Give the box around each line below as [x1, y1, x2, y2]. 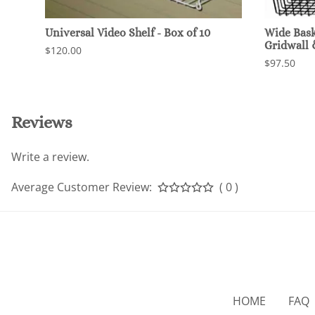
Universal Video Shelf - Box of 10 [45, 25, 210, 39]
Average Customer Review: [11, 179, 152, 195]
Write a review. [11, 148, 89, 165]
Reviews [11, 112, 72, 132]
